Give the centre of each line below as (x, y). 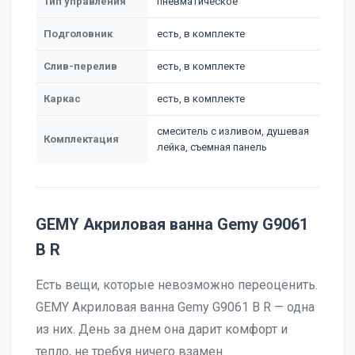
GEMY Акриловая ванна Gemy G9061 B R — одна (175, 307)
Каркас (62, 99)
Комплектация (81, 139)
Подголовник (78, 34)
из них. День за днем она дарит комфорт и (162, 329)
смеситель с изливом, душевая (233, 131)
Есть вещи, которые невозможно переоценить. (177, 285)
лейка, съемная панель (212, 147)
